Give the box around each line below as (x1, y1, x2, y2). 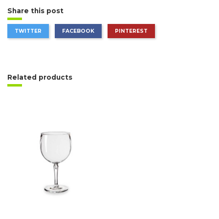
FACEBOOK (62, 28, 94, 35)
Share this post (7, 7, 64, 15)
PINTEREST (115, 28, 148, 35)
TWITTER (15, 28, 42, 35)
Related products (7, 73, 72, 82)
